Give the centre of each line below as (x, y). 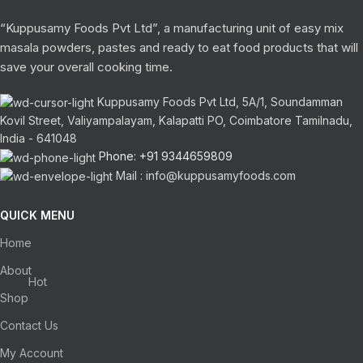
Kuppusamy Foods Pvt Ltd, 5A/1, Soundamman (220, 102)
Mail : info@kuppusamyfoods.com (206, 175)
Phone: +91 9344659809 (166, 156)
